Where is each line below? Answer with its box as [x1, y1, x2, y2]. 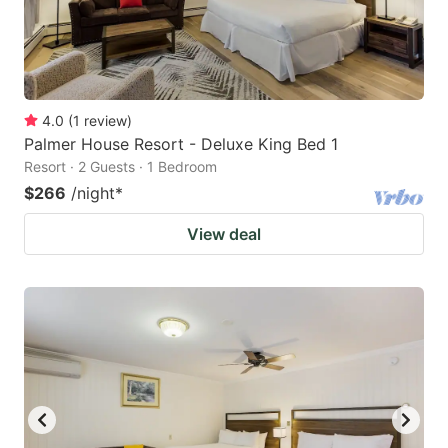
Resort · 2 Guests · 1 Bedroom [24, 158, 217, 176]
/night [71, 183, 115, 204]
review [84, 112, 127, 130]
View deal [187, 224, 261, 245]
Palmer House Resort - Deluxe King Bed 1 [24, 134, 338, 155]
